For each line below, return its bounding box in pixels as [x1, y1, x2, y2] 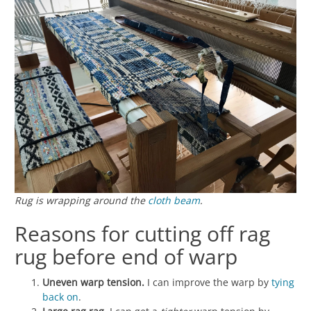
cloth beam [148, 194, 200, 208]
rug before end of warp [15, 242, 237, 271]
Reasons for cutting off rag [15, 219, 270, 249]
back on [42, 290, 78, 304]
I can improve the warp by [144, 276, 271, 289]
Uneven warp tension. [42, 276, 144, 289]
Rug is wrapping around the [15, 194, 148, 208]
